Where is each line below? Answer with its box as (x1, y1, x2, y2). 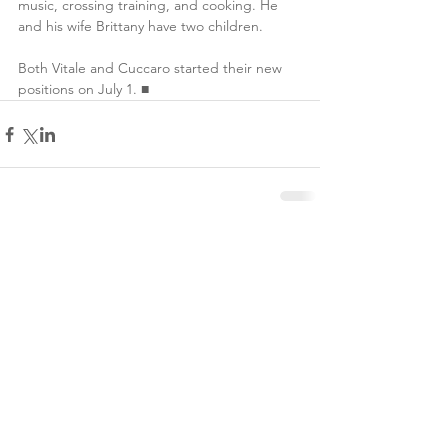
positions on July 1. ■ (18, 80, 149, 99)
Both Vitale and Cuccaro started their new (18, 59, 286, 78)
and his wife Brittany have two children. (18, 17, 263, 36)
